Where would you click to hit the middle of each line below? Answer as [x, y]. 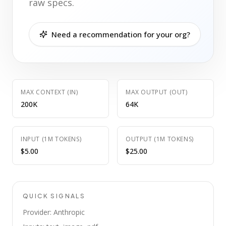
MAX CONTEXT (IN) [49, 92]
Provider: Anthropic [54, 212]
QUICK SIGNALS [54, 196]
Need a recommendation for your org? [121, 34]
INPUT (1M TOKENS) [51, 139]
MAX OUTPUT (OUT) [157, 92]
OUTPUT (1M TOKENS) [160, 139]
